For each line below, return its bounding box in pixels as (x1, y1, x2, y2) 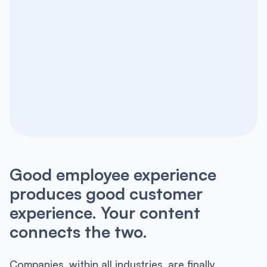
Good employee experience (9, 163, 216, 185)
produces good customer (9, 182, 203, 204)
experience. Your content (9, 201, 200, 223)
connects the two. (9, 221, 147, 242)
